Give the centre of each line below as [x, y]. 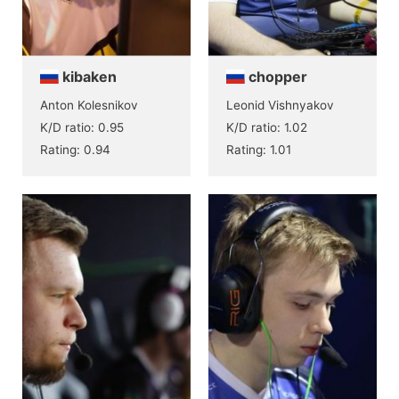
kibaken [88, 76]
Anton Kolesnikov [89, 105]
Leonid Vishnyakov [280, 105]
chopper [277, 76]
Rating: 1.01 [259, 149]
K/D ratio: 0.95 [82, 127]
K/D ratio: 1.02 [267, 127]
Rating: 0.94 [75, 149]
